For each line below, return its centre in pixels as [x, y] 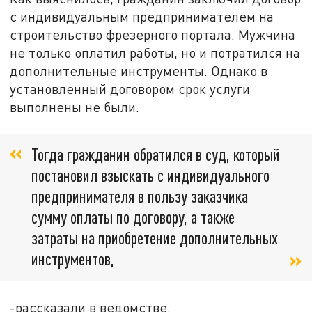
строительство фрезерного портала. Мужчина [153, 35]
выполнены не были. [75, 107]
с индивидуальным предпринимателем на [142, 17]
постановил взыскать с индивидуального [150, 175]
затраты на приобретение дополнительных [155, 237]
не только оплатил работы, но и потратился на [155, 53]
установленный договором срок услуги [130, 89]
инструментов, [73, 258]
